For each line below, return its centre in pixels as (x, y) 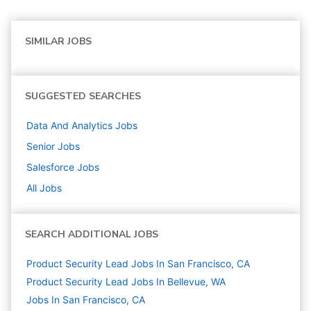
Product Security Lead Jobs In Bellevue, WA (126, 281)
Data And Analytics (69, 125)
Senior (41, 146)
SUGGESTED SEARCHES (83, 96)
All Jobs (44, 188)
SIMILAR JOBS (58, 41)
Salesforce (50, 167)
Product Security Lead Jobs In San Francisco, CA (138, 263)
